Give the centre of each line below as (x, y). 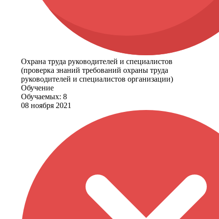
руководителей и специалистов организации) (97, 79)
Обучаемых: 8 (44, 97)
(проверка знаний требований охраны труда (95, 70)
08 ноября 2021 (46, 106)
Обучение (37, 88)
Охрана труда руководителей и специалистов (97, 62)
